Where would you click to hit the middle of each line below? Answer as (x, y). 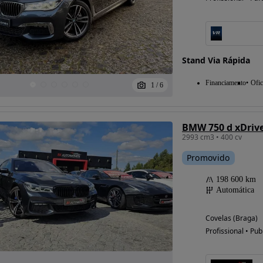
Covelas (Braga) (231, 218)
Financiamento (225, 83)
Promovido (208, 158)
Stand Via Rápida (216, 60)
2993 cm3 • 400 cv (212, 137)
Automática (235, 190)
